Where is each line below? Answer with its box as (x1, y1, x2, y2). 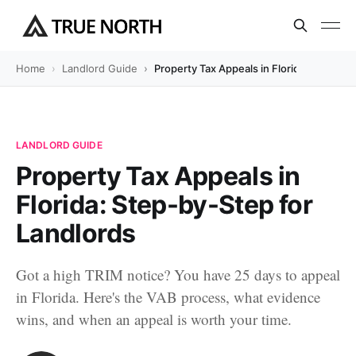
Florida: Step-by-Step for (16, 189, 312, 220)
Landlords (16, 218, 136, 249)
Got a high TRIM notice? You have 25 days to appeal (16, 265, 340, 284)
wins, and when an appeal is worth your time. (16, 309, 292, 329)
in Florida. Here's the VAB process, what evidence (16, 287, 320, 307)
